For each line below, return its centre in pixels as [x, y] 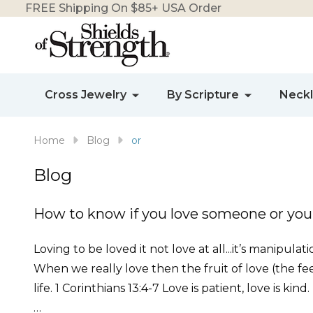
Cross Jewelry [86, 95]
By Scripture [203, 95]
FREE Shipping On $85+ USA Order [123, 8]
